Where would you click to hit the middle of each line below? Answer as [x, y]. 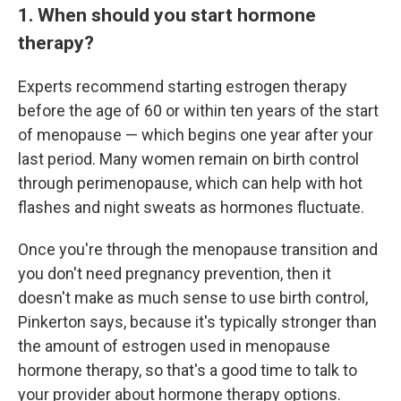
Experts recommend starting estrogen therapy [183, 86]
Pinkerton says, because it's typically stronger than [197, 322]
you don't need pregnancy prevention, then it [175, 273]
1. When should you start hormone [167, 15]
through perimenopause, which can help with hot [190, 183]
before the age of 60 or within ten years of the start [198, 111]
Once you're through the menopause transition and [198, 249]
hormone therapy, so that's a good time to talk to [188, 370]
